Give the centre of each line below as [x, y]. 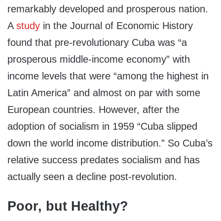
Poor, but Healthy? [68, 206]
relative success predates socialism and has [104, 160]
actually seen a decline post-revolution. [92, 176]
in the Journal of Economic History [116, 25]
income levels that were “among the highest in [108, 76]
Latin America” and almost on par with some [104, 92]
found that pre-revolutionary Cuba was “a [97, 42]
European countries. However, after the [93, 109]
